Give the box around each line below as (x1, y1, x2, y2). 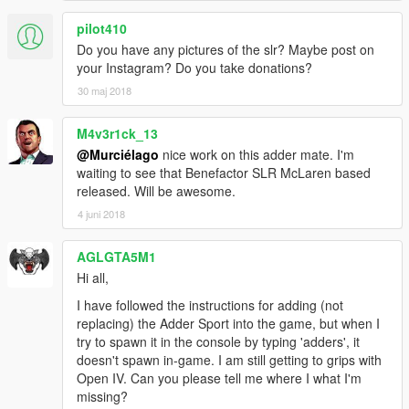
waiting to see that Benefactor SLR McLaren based (77, 163, 371, 182)
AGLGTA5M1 (77, 246, 156, 266)
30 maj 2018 (78, 82, 131, 98)
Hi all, (77, 267, 109, 287)
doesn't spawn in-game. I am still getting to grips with (77, 350, 382, 369)
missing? (77, 386, 128, 405)
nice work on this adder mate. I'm (159, 144, 354, 163)
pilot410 (77, 18, 127, 37)
